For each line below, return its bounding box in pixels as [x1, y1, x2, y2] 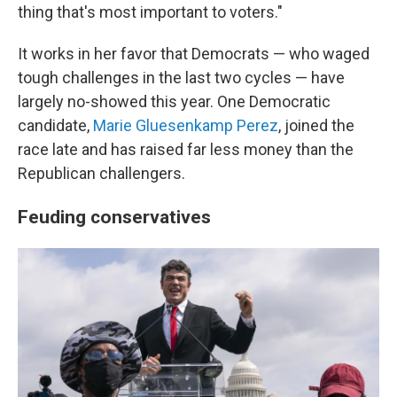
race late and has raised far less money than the [18, 140, 354, 160]
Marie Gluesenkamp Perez [93, 116, 278, 136]
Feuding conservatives [18, 206, 211, 229]
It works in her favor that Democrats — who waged [18, 44, 370, 64]
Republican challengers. [18, 164, 185, 183]
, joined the [278, 116, 354, 136]
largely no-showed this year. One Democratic [18, 92, 331, 112]
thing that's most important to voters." [18, 3, 283, 22]
